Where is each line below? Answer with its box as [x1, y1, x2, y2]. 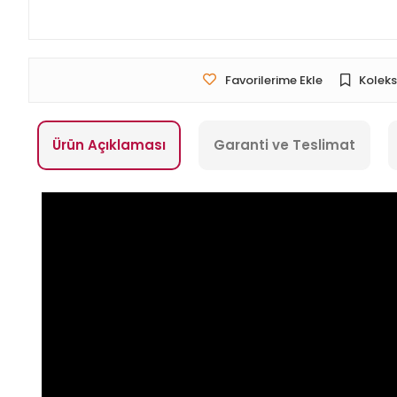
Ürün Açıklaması [52, 136, 166, 155]
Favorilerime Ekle [225, 72, 323, 90]
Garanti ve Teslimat [214, 136, 355, 155]
